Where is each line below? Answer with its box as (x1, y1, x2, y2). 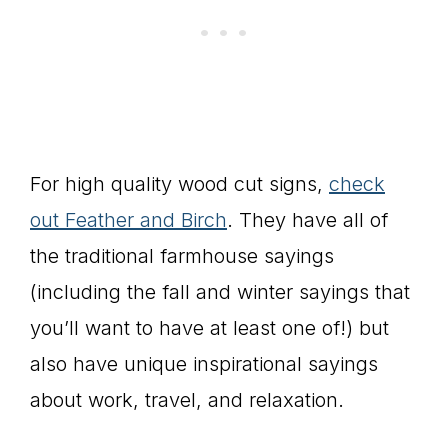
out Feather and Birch (30, 208, 227, 233)
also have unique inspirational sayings (30, 352, 378, 377)
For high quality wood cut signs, (30, 172, 329, 197)
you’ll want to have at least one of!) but (30, 316, 389, 341)
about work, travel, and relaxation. (30, 388, 344, 413)
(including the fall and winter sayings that (30, 280, 410, 305)
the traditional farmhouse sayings (30, 244, 334, 269)
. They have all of (227, 208, 388, 233)
